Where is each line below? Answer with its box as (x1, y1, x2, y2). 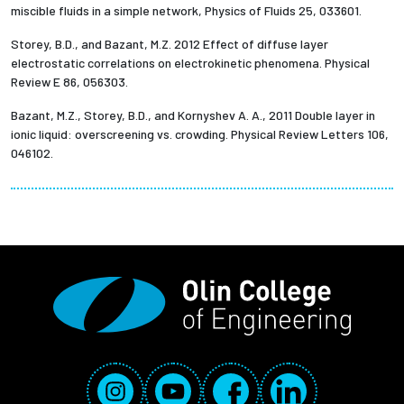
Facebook (212, 372, 275, 390)
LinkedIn (270, 372, 325, 390)
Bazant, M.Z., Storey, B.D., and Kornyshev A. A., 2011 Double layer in (11, 107, 375, 124)
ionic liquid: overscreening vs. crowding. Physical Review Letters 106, (11, 126, 389, 142)
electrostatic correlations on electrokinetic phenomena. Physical (11, 55, 370, 71)
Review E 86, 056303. (11, 74, 128, 90)
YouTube (154, 372, 210, 390)
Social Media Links (200, 361, 319, 379)
